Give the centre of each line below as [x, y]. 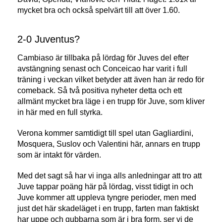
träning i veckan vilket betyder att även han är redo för [111, 80]
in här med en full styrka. [60, 112]
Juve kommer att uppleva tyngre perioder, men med [107, 198]
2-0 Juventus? [49, 39]
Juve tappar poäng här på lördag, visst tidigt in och [105, 187]
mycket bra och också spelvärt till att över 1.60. [99, 10]
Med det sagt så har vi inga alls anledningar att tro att [110, 176]
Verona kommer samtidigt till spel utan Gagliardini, [105, 133]
